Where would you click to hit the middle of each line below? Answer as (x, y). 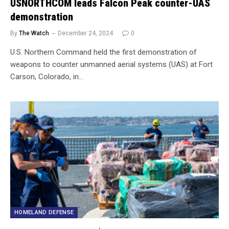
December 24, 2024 (85, 33)
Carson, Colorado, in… (47, 76)
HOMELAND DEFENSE (44, 212)
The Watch (34, 33)
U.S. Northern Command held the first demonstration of (104, 52)
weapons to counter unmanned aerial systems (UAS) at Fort (111, 64)
